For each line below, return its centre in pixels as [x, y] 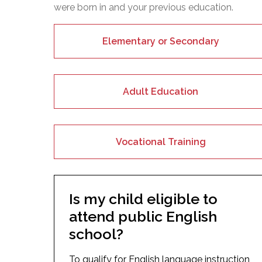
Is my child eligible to [143, 199]
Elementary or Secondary [161, 41]
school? [96, 234]
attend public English [143, 216]
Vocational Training [161, 142]
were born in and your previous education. [144, 7]
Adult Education [161, 91]
